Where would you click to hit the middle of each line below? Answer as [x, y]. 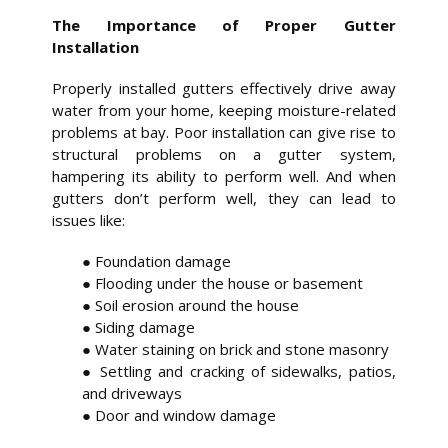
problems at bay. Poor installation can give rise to [224, 132]
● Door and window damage [179, 414]
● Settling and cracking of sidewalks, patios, [239, 370]
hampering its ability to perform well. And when [224, 176]
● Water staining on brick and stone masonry [236, 348]
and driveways [132, 392]
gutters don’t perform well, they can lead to [224, 198]
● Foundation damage [157, 260]
